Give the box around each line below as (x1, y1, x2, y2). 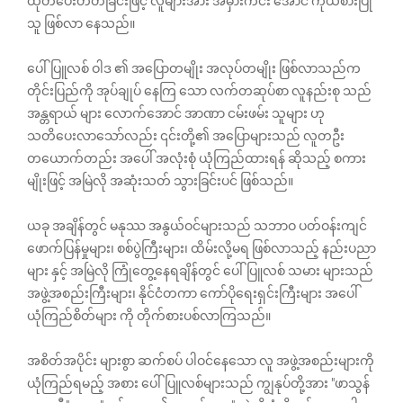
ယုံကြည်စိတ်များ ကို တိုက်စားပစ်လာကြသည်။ (27, 309, 271, 323)
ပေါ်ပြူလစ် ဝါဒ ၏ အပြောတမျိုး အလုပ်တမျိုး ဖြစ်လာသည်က (27, 61, 361, 76)
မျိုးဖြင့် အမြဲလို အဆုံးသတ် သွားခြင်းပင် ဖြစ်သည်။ (27, 174, 293, 188)
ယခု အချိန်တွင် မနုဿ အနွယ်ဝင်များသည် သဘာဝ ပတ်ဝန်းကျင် (27, 219, 367, 233)
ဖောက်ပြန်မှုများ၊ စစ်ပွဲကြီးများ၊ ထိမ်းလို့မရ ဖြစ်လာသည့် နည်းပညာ (27, 241, 376, 255)
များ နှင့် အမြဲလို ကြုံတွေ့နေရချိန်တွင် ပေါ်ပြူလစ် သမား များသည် (27, 264, 373, 278)
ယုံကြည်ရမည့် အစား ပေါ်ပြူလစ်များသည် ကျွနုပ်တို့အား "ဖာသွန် (27, 376, 370, 390)
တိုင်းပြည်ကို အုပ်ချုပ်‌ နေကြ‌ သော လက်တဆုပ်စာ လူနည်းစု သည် (27, 84, 372, 98)
